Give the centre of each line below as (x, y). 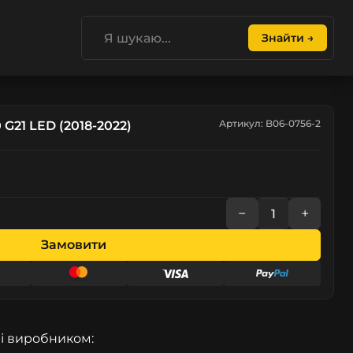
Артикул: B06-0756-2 (270, 123)
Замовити (73, 245)
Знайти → (287, 38)
